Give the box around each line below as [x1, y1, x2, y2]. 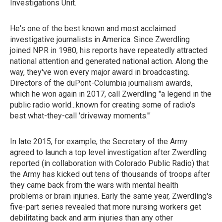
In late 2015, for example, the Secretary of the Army [10, 137, 188, 146]
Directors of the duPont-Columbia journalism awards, [10, 78, 192, 88]
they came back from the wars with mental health [10, 180, 178, 190]
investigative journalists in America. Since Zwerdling [10, 35, 190, 44]
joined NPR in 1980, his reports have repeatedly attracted [10, 46, 208, 55]
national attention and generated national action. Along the [10, 56, 208, 66]
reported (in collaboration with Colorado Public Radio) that [10, 159, 209, 168]
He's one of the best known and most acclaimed [10, 24, 176, 33]
